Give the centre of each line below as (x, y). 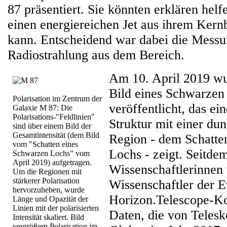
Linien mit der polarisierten (56, 208)
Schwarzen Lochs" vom (51, 153)
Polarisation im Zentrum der (57, 99)
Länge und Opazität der (50, 199)
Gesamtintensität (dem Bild (56, 135)
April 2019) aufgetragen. (52, 162)
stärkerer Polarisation (46, 181)
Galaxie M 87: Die (43, 108)
